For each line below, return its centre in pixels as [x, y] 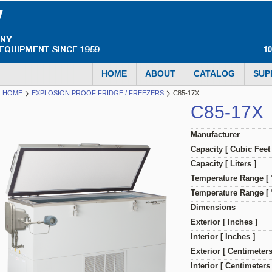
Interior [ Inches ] [223, 236]
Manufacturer [215, 134]
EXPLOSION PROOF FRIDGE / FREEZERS [98, 93]
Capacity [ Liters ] [223, 164]
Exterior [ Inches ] [224, 222]
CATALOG [214, 73]
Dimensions [213, 207]
